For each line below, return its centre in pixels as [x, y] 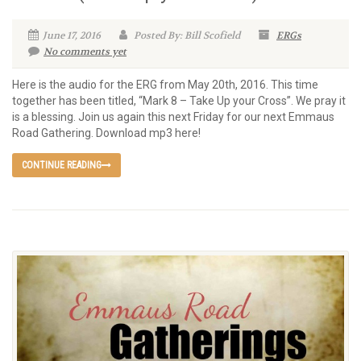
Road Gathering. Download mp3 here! [106, 133]
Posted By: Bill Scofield [186, 35]
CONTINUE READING [62, 165]
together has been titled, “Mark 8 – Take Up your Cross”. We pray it [179, 101]
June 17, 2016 [72, 35]
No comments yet [85, 52]
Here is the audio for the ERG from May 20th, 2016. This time [165, 85]
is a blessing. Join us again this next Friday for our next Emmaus [173, 117]
